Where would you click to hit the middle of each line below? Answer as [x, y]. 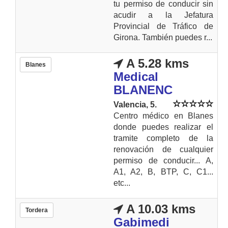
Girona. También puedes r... [163, 37]
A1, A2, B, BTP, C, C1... [163, 172]
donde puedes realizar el [163, 127]
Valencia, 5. [135, 104]
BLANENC [143, 90]
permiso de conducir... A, [163, 160]
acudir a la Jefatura [163, 15]
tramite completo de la [163, 138]
